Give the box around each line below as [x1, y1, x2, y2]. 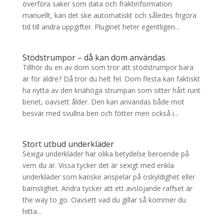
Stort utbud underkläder [22, 138, 114, 149]
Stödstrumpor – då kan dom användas [22, 51, 165, 63]
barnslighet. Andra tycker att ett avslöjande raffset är [22, 183, 192, 193]
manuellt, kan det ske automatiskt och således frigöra [22, 10, 196, 20]
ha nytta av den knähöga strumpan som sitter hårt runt [22, 85, 200, 95]
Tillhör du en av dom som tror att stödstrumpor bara [22, 62, 193, 72]
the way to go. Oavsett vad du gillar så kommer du [22, 194, 186, 204]
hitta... [22, 206, 41, 216]
